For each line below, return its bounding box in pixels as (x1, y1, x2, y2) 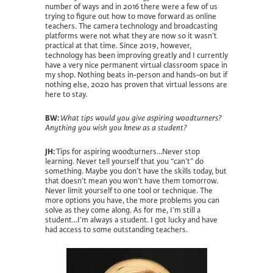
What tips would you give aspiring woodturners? (60, 113, 222, 124)
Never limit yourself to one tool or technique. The (45, 186, 213, 196)
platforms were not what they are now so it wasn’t (45, 31, 217, 41)
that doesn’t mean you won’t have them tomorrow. (45, 176, 218, 186)
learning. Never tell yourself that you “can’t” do (45, 157, 204, 167)
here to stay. (45, 90, 87, 100)
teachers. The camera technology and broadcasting (45, 21, 218, 32)
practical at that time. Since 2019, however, (45, 41, 191, 51)
